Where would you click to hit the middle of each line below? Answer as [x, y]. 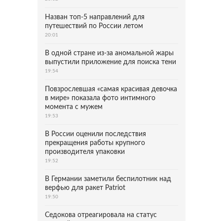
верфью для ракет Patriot [85, 188]
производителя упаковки [85, 152]
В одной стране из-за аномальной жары [109, 53]
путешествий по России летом [94, 26]
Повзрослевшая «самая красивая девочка [111, 89]
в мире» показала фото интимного [100, 98]
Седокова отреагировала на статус [101, 215]
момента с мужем [74, 107]
